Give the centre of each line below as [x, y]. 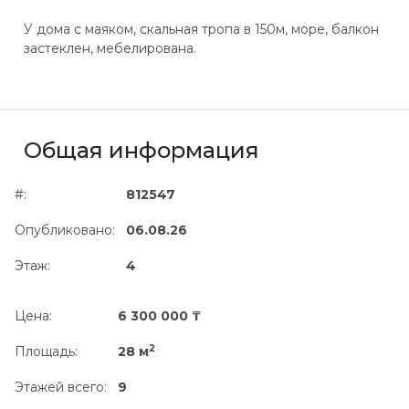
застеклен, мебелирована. [110, 48]
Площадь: [46, 351]
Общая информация [142, 150]
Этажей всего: [61, 387]
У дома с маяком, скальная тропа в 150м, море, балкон [201, 29]
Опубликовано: [65, 230]
